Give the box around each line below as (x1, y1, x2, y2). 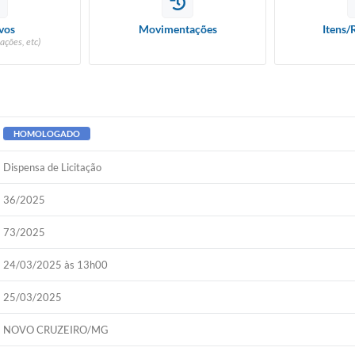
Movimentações (138, 22, 217, 36)
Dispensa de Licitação (3, 161, 102, 174)
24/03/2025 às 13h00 (3, 258, 109, 271)
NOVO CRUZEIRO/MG (3, 323, 109, 336)
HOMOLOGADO (13, 128, 81, 139)
